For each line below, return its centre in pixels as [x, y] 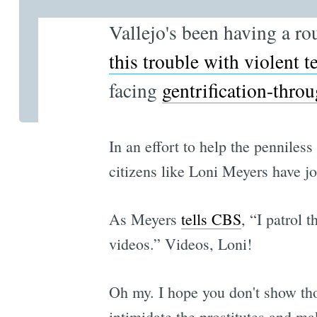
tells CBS [211, 219]
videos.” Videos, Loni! [180, 244]
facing [135, 90]
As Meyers [145, 219]
